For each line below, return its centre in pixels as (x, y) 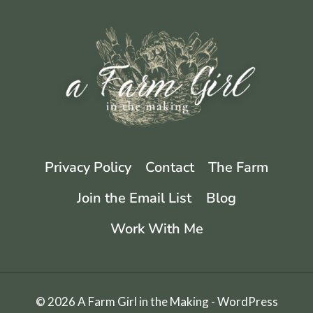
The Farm (239, 167)
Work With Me (156, 229)
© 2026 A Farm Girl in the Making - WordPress (156, 301)
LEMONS (100, 21)
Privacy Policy (88, 167)
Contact (170, 167)
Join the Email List (134, 198)
